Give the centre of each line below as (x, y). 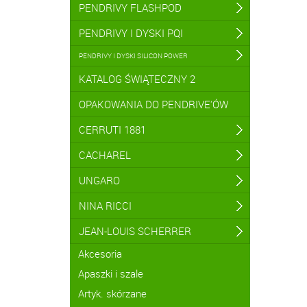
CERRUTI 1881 (112, 130)
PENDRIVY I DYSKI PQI (131, 33)
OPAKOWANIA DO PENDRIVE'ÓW (153, 104)
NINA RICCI (105, 206)
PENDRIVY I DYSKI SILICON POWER (133, 56)
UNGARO (99, 180)
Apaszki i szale (111, 273)
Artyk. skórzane (112, 293)
